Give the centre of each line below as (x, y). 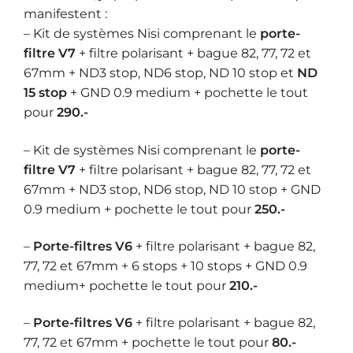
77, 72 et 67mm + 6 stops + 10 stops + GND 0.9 (165, 266)
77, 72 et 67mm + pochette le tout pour (148, 343)
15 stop (45, 93)
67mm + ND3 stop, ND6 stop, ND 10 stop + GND (172, 189)
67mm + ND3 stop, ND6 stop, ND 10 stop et (160, 73)
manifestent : (65, 14)
